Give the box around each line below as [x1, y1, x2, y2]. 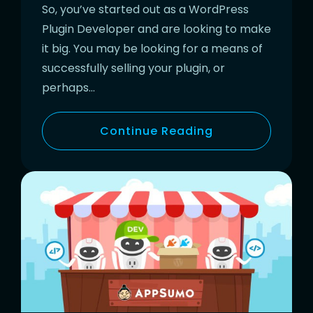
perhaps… [42, 79, 95, 96]
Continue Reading [100, 122, 213, 139]
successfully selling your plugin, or [42, 59, 225, 76]
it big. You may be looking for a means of [42, 40, 263, 57]
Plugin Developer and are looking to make [42, 20, 271, 37]
